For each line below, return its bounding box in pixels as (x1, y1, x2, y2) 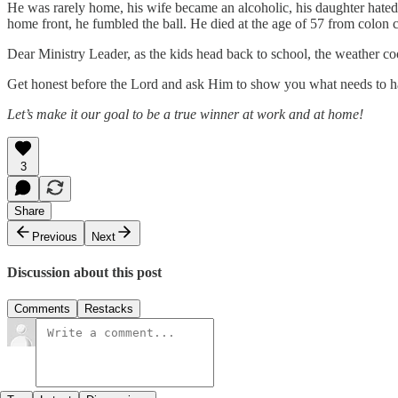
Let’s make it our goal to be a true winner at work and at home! (7, 106, 363, 122)
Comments (14, 302, 70, 316)
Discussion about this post (7, 265, 162, 281)
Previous (32, 229, 77, 243)
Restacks (84, 302, 133, 316)
